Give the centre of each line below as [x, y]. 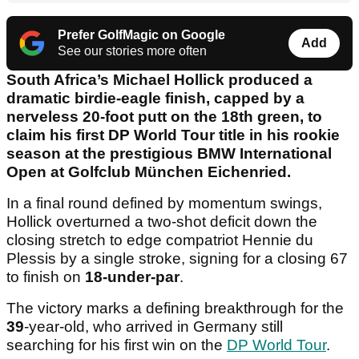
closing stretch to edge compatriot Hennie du [160, 240]
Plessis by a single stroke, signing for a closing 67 [177, 259]
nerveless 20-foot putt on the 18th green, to [164, 117]
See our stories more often [132, 51]
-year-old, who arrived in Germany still [153, 327]
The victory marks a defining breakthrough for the [175, 309]
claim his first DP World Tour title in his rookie [173, 135]
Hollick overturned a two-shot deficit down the [162, 222]
